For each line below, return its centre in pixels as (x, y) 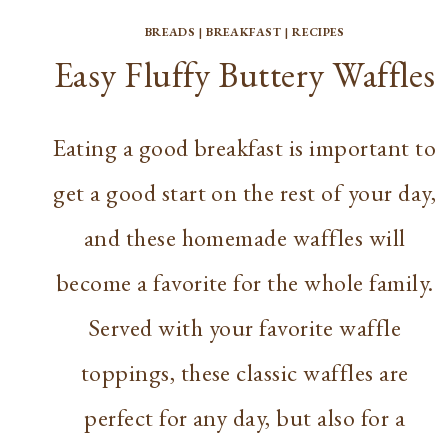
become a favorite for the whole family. (244, 282)
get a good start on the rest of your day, (244, 192)
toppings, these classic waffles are (244, 372)
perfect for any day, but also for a (245, 417)
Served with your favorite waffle (244, 327)
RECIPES (318, 31)
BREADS (170, 31)
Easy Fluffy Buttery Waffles (244, 74)
